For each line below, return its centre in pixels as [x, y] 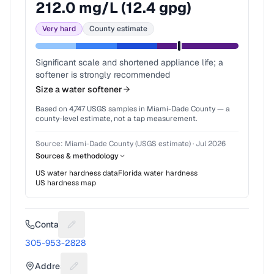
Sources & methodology [77, 156]
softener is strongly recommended [103, 75]
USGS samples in [115, 109]
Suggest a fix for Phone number [142, 231]
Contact [51, 224]
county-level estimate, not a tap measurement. [116, 119]
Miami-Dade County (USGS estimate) [128, 144]
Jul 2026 [211, 144]
